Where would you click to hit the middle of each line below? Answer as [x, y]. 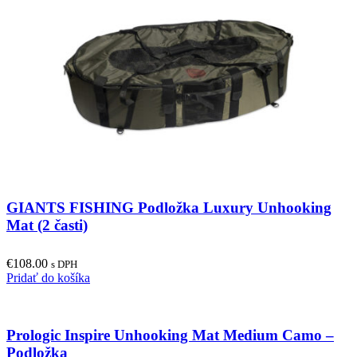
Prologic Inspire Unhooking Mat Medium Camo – [170, 335]
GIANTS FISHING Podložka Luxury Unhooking [169, 207]
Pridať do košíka [48, 277]
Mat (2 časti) [47, 225]
